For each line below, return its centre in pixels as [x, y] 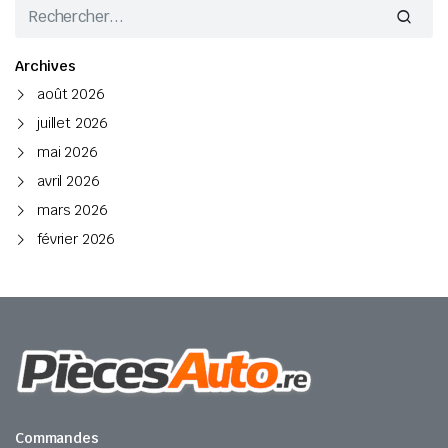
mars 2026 [72, 209]
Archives [45, 65]
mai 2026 [67, 151]
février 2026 [76, 238]
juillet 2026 [73, 122]
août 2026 [71, 93]
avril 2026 [68, 180]
